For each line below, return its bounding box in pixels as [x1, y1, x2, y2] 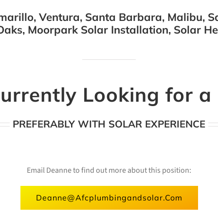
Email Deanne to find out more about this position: [27, 165, 191, 176]
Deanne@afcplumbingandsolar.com [36, 193, 182, 202]
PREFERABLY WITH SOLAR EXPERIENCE [13, 118, 205, 130]
